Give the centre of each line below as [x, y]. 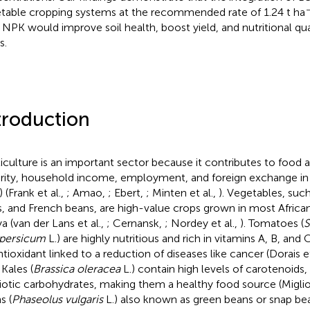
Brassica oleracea [76, 268]
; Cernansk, [135, 223]
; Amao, [87, 192]
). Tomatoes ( [272, 223]
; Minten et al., [182, 192]
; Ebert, [127, 192]
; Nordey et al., [202, 223]
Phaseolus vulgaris [57, 299]
